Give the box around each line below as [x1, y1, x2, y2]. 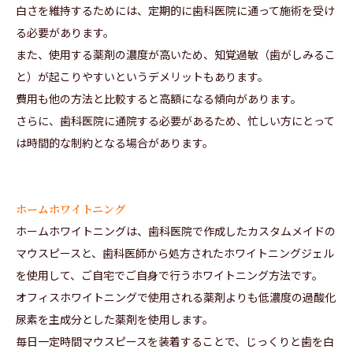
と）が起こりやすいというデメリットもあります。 [16, 69, 269, 85]
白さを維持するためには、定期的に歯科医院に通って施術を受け [16, 2, 335, 19]
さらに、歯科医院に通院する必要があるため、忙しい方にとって [16, 113, 335, 129]
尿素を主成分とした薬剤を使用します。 [16, 311, 214, 328]
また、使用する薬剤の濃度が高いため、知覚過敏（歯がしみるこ [16, 46, 336, 63]
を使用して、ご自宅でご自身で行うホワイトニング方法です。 [16, 267, 323, 284]
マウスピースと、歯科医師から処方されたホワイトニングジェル [16, 245, 334, 262]
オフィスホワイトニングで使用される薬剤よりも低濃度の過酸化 [16, 289, 336, 306]
